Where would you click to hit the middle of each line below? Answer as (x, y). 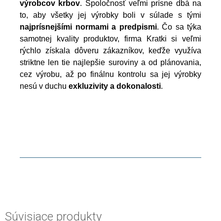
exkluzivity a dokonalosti (115, 86)
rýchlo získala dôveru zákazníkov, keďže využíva (110, 50)
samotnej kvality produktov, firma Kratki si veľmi (110, 38)
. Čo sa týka (179, 27)
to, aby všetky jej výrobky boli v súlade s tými (110, 15)
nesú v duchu (44, 86)
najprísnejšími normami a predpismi (88, 27)
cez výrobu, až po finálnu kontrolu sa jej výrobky (110, 74)
